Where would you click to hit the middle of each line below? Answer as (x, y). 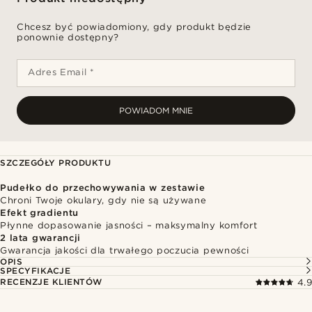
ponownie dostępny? (68, 37)
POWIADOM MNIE (156, 110)
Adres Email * (61, 72)
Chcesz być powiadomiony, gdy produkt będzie (134, 27)
